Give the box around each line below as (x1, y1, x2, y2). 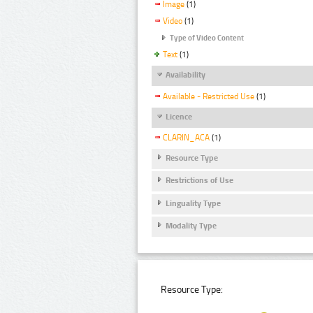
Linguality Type (166, 198, 221, 208)
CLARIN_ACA (163, 132, 210, 143)
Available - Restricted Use (163, 91, 254, 101)
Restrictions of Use (166, 175, 233, 186)
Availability (166, 70, 205, 80)
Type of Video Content (170, 34, 244, 43)
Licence (166, 111, 192, 122)
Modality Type (166, 221, 217, 231)
